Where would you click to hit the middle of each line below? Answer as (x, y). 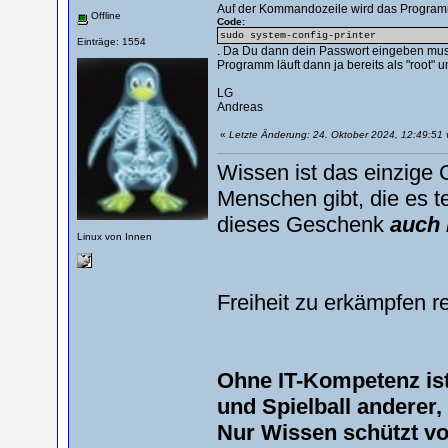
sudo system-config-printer (297, 35)
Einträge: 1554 (111, 41)
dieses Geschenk (303, 224)
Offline (104, 15)
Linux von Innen (114, 236)
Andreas (239, 107)
